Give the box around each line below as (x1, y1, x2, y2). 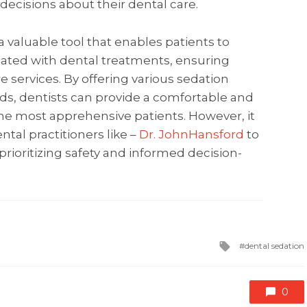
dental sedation (245, 241, 304, 251)
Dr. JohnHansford (139, 127, 244, 141)
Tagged (230, 236, 278, 252)
